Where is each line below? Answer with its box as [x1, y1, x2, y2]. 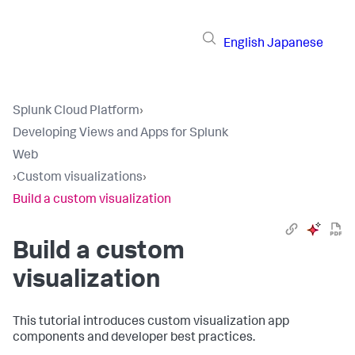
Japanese [267, 37, 323, 51]
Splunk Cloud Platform [13, 105, 139, 118]
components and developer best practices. [13, 332, 255, 345]
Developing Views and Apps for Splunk [13, 128, 228, 140]
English [223, 37, 265, 51]
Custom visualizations [17, 172, 143, 185]
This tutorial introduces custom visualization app [13, 316, 289, 329]
